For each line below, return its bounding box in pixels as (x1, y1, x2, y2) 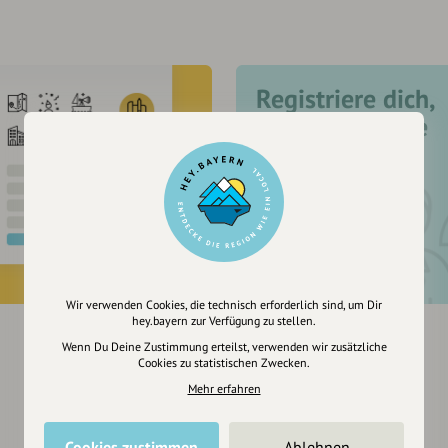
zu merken (256, 138, 372, 172)
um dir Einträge (256, 110, 428, 144)
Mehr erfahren (187, 380, 261, 396)
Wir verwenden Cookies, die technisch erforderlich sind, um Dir (66, 296, 382, 312)
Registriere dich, (256, 82, 436, 116)
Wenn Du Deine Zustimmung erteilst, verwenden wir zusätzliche (61, 338, 387, 354)
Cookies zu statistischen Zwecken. (138, 354, 310, 370)
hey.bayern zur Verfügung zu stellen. (132, 312, 316, 328)
